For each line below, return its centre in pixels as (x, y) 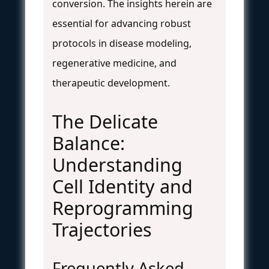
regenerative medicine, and (114, 63)
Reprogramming (123, 208)
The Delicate (105, 121)
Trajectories (102, 229)
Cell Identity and (122, 186)
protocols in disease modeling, (122, 43)
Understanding (117, 165)
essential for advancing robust (122, 23)
